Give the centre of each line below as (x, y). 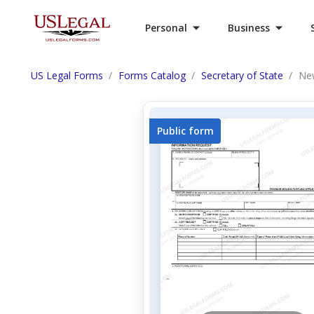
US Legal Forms (67, 75)
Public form (185, 131)
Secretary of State (242, 75)
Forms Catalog (152, 75)
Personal (166, 28)
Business (249, 28)
